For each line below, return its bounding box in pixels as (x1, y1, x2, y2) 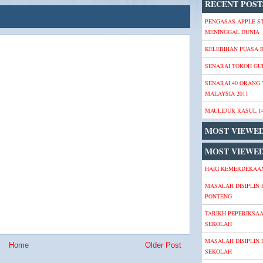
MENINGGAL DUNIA (205, 28, 259, 36)
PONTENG (205, 192, 232, 200)
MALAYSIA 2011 (205, 89, 248, 97)
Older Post (145, 241, 181, 249)
